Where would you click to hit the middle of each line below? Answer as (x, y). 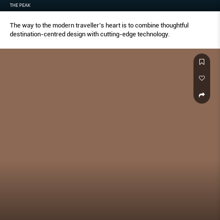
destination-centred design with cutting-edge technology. (90, 34)
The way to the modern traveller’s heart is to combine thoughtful (99, 25)
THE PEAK (20, 5)
